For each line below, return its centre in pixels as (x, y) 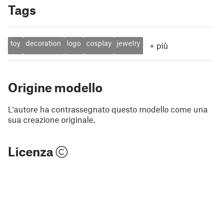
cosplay (99, 43)
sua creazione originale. (52, 119)
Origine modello (55, 87)
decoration (44, 43)
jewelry (129, 43)
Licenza (32, 151)
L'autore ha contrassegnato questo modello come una (108, 109)
